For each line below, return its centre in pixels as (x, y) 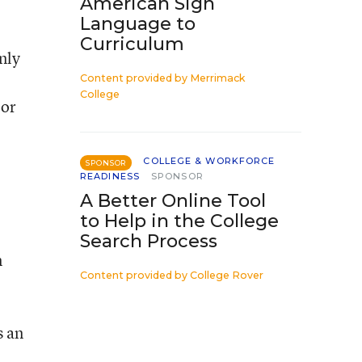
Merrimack (217, 78)
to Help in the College (179, 221)
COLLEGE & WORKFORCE (209, 161)
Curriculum (132, 44)
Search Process (149, 241)
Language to (138, 24)
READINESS (110, 176)
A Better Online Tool (173, 201)
